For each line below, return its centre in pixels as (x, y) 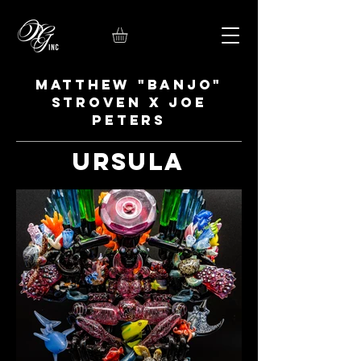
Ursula (129, 162)
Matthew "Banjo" (129, 85)
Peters (129, 120)
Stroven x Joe (129, 103)
